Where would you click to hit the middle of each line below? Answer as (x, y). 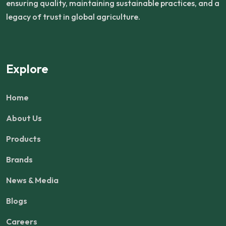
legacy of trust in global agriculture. (73, 17)
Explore (27, 69)
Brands (19, 159)
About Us (24, 118)
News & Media (32, 180)
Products (23, 139)
